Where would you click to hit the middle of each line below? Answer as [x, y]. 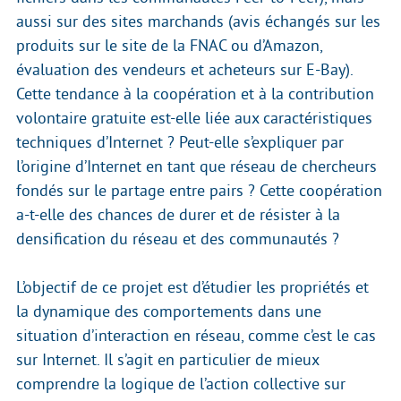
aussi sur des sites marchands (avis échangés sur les [198, 22]
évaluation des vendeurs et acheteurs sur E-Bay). [184, 70]
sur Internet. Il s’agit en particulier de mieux [167, 360]
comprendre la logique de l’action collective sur [181, 384]
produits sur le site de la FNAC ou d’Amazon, [169, 46]
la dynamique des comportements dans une [169, 312]
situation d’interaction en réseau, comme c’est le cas [196, 336]
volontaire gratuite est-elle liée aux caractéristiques [194, 119]
